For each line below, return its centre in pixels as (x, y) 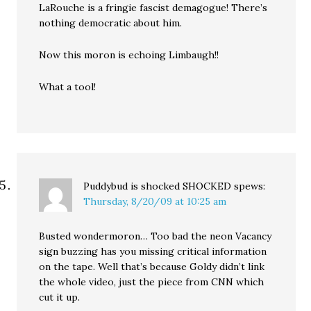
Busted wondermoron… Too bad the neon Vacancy (155, 236)
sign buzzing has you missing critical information (153, 251)
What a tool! (68, 87)
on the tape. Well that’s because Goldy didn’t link (152, 267)
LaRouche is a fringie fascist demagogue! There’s (153, 8)
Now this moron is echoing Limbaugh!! (129, 55)
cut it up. (60, 297)
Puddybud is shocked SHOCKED (158, 186)
